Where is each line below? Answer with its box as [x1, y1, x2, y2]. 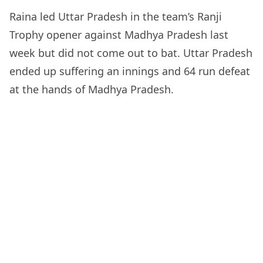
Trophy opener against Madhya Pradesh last [9, 27, 228, 42]
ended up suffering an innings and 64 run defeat [9, 63, 250, 78]
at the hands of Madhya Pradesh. [9, 82, 174, 96]
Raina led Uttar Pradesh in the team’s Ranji [9, 9, 222, 23]
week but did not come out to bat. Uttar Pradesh [9, 45, 252, 60]
